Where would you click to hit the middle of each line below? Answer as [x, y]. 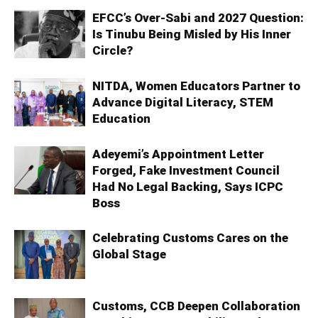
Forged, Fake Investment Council [186, 171]
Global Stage [129, 254]
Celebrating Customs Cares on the [190, 238]
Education [121, 119]
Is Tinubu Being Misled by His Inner [192, 34]
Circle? [113, 51]
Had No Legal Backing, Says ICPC [188, 187]
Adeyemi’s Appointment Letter [178, 154]
